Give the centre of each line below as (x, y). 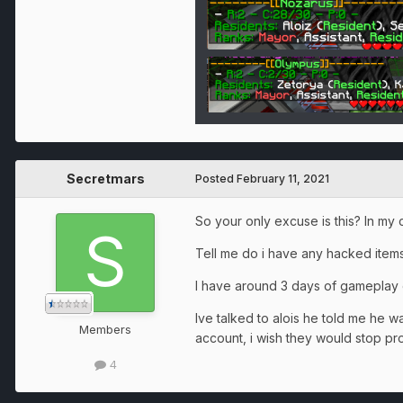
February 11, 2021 (283, 179)
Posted (216, 179)
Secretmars (105, 179)
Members (105, 330)
